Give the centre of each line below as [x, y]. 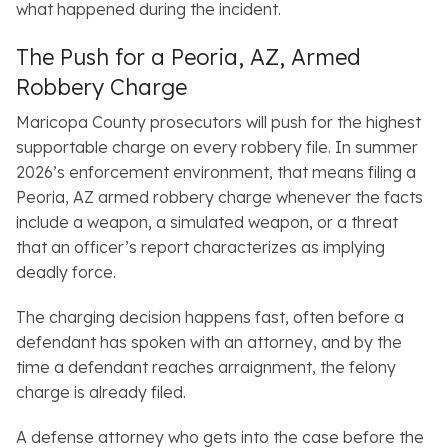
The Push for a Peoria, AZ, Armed [188, 57]
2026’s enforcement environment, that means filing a [216, 172]
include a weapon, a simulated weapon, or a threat [207, 222]
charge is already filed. [101, 392]
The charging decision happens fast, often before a [210, 317]
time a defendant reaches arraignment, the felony [206, 367]
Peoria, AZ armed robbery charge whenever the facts [219, 197]
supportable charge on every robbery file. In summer [217, 147]
